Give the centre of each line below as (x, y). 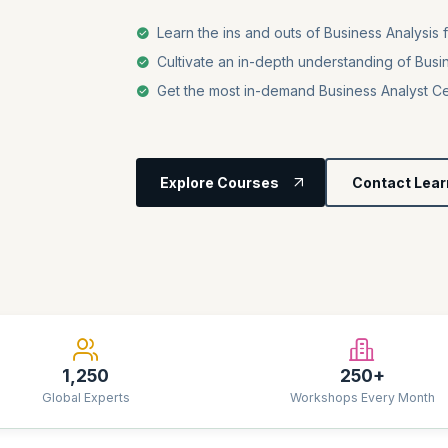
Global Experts (85, 397)
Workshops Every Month (362, 397)
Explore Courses (220, 182)
